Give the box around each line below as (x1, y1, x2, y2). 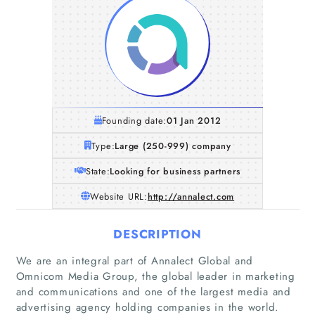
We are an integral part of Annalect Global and (15, 252, 253, 269)
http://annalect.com (147, 189, 235, 203)
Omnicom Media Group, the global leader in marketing (15, 268, 295, 284)
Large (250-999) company (115, 139, 231, 153)
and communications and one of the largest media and (15, 283, 291, 300)
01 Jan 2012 (167, 113, 221, 127)
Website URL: (89, 189, 148, 203)
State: (85, 164, 110, 178)
